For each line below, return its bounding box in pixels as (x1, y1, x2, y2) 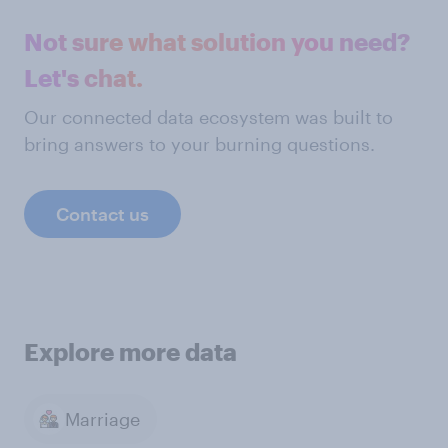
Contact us (56, 203, 149, 226)
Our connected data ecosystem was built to (24, 106, 393, 129)
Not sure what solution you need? (24, 27, 410, 57)
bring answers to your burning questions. (24, 133, 375, 156)
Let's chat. (24, 63, 143, 93)
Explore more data (24, 337, 237, 367)
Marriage (65, 407, 140, 430)
